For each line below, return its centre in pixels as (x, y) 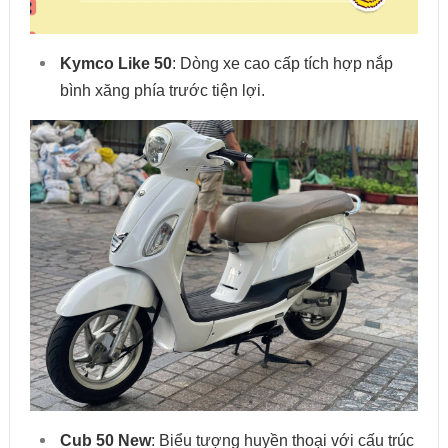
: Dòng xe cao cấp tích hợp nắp (282, 64)
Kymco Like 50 (115, 64)
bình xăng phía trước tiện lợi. (162, 91)
